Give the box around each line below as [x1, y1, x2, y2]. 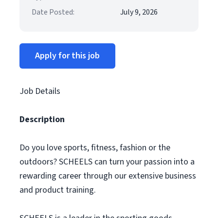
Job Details [19, 85, 60, 97]
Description [19, 113, 65, 126]
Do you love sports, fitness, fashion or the [19, 142, 170, 154]
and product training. [19, 184, 96, 196]
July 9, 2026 [120, 7, 158, 18]
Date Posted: [32, 7, 74, 18]
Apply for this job [35, 50, 100, 62]
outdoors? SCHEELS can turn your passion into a [19, 156, 195, 168]
